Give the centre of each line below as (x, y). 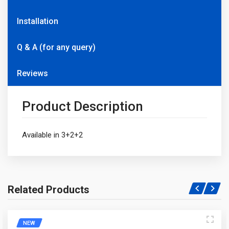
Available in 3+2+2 (52, 135)
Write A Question (62, 198)
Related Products (49, 189)
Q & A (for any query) (56, 47)
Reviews (35, 73)
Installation (38, 21)
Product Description (83, 106)
